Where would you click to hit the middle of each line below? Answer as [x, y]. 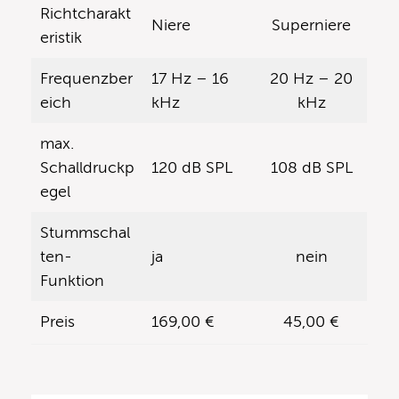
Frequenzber [86, 78]
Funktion [72, 280]
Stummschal [85, 232]
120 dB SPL [192, 167]
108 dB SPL [311, 167]
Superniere [311, 24]
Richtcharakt [85, 13]
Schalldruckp [87, 167]
